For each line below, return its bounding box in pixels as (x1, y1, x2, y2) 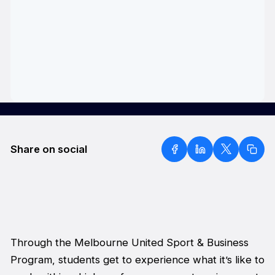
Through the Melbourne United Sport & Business (10, 236, 249, 249)
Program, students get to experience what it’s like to (10, 254, 265, 266)
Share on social (10, 142, 87, 155)
